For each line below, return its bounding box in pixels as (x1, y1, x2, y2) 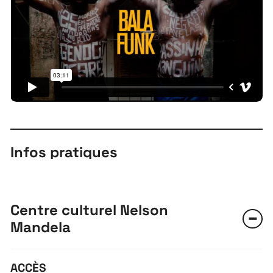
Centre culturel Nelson (10, 200, 169, 220)
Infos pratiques (10, 143, 118, 162)
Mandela (10, 218, 71, 237)
